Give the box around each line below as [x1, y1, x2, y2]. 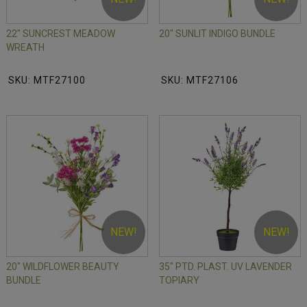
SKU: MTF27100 [8, 75, 86, 86]
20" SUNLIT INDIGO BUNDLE [159, 28, 275, 40]
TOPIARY [159, 275, 199, 286]
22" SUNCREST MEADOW [6, 28, 115, 40]
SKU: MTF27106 [161, 75, 238, 86]
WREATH [6, 42, 45, 53]
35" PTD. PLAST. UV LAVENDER [159, 261, 292, 273]
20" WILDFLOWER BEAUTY [6, 261, 119, 273]
